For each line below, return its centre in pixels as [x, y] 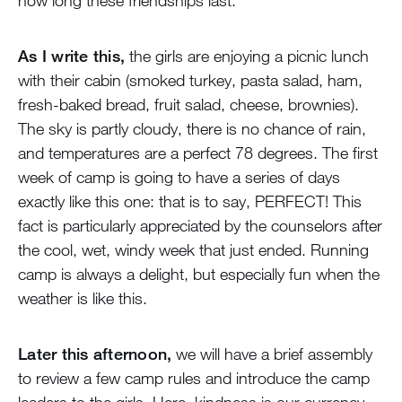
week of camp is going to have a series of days [179, 177]
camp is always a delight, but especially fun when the [199, 274]
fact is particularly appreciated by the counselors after [200, 226]
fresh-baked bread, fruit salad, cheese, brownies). [188, 105]
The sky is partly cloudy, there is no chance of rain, [192, 129]
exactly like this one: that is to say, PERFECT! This [190, 201]
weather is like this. [83, 298]
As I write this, [71, 56]
